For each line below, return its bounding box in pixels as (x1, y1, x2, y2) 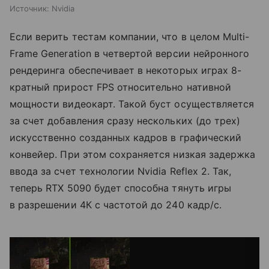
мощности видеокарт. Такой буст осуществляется (10, 97, 255, 110)
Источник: (10, 3, 49, 13)
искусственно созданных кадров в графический (10, 131, 242, 144)
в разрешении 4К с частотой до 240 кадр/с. (10, 198, 222, 211)
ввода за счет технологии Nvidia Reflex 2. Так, (10, 165, 232, 177)
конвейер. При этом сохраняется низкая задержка (10, 148, 256, 160)
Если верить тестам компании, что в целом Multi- (10, 30, 250, 43)
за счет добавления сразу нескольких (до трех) (10, 114, 241, 127)
